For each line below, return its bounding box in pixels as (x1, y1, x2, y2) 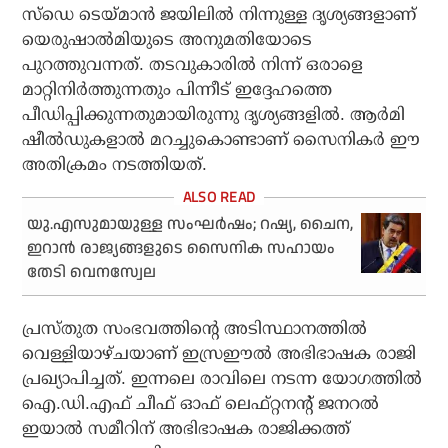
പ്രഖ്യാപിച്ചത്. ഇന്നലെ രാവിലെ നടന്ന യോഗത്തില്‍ (22, 369, 423, 389)
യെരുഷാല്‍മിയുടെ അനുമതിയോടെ (22, 30, 313, 50)
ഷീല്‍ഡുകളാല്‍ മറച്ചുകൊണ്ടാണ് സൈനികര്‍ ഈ (22, 130, 421, 150)
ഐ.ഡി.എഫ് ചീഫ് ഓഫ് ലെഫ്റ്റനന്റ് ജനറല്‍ (22, 394, 380, 414)
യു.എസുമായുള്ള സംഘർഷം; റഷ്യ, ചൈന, (27, 213, 354, 237)
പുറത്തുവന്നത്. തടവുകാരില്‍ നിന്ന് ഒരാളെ (22, 55, 364, 75)
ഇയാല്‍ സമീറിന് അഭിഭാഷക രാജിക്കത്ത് (22, 419, 351, 439)
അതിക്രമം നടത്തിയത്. (22, 155, 208, 175)
